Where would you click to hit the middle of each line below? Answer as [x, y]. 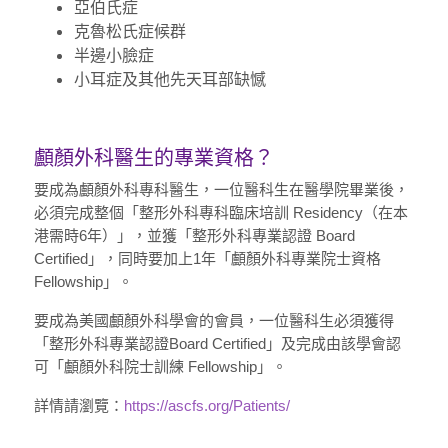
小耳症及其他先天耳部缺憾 [169, 79]
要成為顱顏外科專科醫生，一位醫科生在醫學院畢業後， [221, 190]
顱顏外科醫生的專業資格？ [153, 158]
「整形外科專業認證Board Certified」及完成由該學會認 [217, 344]
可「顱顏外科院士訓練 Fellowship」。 [160, 367]
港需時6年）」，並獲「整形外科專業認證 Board [194, 236]
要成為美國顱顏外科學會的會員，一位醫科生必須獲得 [213, 321]
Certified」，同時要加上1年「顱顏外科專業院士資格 [207, 259]
